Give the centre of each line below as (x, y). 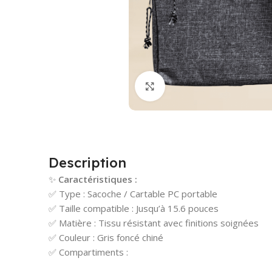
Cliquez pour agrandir (211, 86)
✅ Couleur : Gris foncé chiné (106, 237)
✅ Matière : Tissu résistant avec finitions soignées (154, 223)
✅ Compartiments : (88, 252)
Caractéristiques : (98, 179)
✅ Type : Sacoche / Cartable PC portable (133, 193)
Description (87, 162)
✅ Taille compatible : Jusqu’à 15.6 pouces (134, 208)
